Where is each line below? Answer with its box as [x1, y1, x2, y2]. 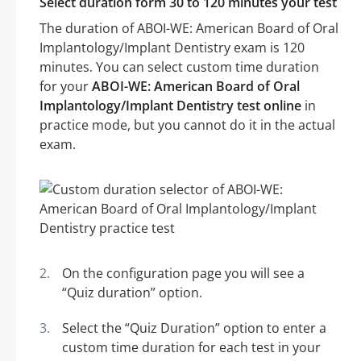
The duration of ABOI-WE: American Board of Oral [39, 19, 338, 38]
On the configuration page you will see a [62, 264, 305, 283]
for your [39, 77, 92, 96]
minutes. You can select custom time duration [39, 58, 319, 77]
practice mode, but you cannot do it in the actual [39, 116, 335, 135]
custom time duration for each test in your [62, 338, 321, 357]
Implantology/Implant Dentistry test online [39, 97, 301, 115]
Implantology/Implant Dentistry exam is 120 [39, 39, 305, 57]
